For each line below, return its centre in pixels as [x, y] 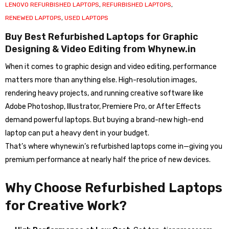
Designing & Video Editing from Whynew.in [100, 49]
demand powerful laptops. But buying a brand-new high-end [104, 120]
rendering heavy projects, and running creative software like [104, 93]
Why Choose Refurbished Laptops [114, 188]
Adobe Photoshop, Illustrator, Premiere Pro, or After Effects [103, 107]
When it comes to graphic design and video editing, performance [111, 67]
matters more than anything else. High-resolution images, [101, 80]
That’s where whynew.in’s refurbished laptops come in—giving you [114, 146]
